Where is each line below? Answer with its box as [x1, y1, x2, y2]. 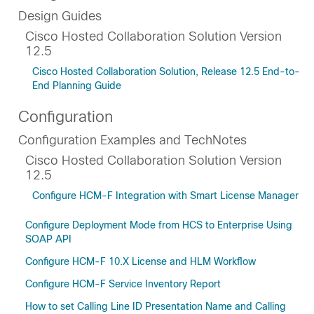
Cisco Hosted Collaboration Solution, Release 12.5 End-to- [32, 66, 300, 77]
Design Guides [18, 9, 102, 23]
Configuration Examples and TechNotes [18, 133, 247, 147]
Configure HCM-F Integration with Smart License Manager [32, 190, 299, 201]
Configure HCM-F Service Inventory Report [25, 278, 221, 289]
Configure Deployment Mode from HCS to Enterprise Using [25, 219, 292, 231]
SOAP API [25, 233, 71, 245]
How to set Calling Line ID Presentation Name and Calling [25, 301, 286, 312]
